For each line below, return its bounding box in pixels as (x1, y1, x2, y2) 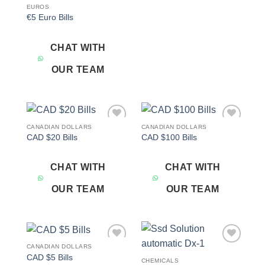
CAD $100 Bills (141, 132, 197, 142)
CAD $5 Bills (26, 253, 73, 262)
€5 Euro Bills (26, 13, 73, 22)
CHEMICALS (141, 257, 179, 264)
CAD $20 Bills (26, 132, 77, 142)
